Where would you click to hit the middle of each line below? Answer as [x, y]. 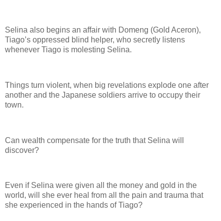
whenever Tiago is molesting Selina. [69, 50]
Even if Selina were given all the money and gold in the [101, 185]
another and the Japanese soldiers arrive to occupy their [103, 95]
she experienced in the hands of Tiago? [74, 205]
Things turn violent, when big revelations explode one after [107, 85]
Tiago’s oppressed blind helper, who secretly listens [95, 40]
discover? [24, 150]
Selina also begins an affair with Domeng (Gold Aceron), [103, 30]
